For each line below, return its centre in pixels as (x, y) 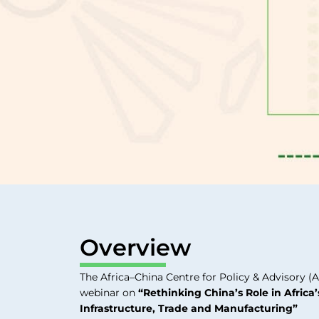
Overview (135, 248)
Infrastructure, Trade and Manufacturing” (189, 308)
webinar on (109, 292)
